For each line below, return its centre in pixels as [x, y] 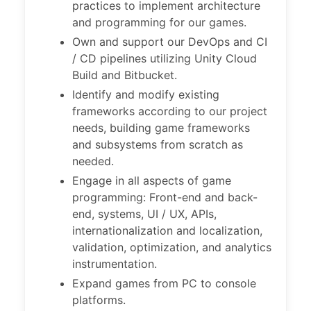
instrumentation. [115, 264]
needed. [93, 161]
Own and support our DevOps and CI [170, 42]
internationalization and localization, [167, 230]
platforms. [99, 300]
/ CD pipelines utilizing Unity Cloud [165, 58]
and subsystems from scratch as [158, 144]
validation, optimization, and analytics [172, 247]
